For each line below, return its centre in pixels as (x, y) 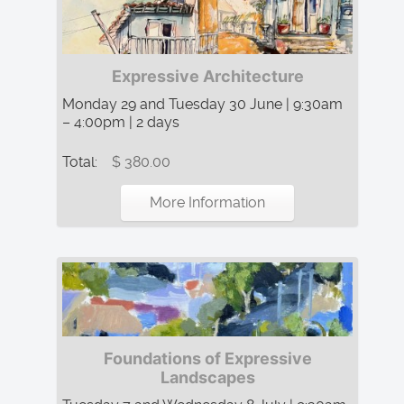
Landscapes (207, 377)
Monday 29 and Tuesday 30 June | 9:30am (202, 104)
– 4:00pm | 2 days (121, 122)
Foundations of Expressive (207, 358)
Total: (82, 161)
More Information (207, 202)
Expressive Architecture (207, 76)
